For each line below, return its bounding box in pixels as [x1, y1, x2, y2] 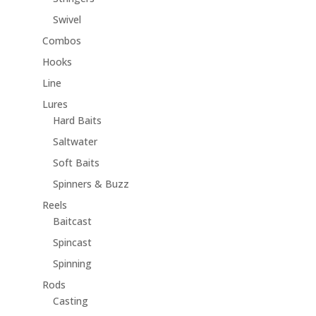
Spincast [52, 236, 92, 250]
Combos [42, 34, 81, 48]
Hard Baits [52, 114, 102, 128]
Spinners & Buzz [52, 177, 129, 191]
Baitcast [52, 214, 92, 229]
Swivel [52, 13, 81, 27]
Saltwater [52, 135, 97, 149]
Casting [52, 294, 88, 308]
